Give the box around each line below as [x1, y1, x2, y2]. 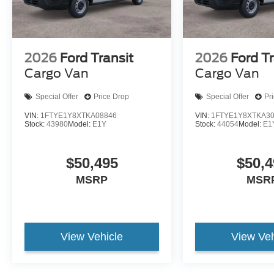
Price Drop [94, 92, 129, 102]
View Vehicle [61, 231, 124, 243]
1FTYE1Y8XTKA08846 [40, 111, 117, 120]
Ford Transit [60, 50, 133, 65]
